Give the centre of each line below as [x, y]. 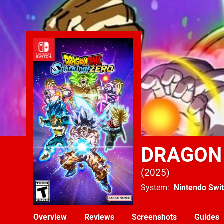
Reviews [99, 217]
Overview [50, 217]
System [154, 188]
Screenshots [154, 217]
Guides [207, 217]
